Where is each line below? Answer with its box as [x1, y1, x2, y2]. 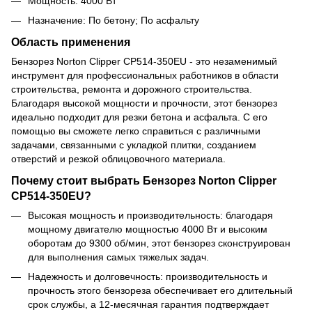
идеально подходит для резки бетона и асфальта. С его [11, 111, 267, 123]
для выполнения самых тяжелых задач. [28, 251, 209, 263]
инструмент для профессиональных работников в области [11, 70, 279, 81]
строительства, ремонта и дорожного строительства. [11, 84, 252, 95]
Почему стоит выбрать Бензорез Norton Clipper [11, 173, 276, 187]
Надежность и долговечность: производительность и [28, 271, 267, 283]
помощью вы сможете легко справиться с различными [11, 125, 260, 137]
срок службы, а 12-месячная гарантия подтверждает [28, 299, 269, 311]
